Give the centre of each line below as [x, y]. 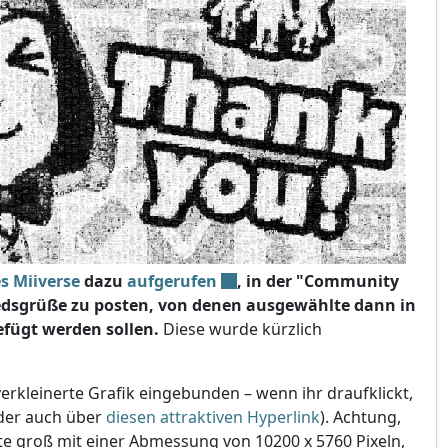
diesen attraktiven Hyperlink [213, 416]
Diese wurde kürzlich [240, 328]
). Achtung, [360, 416]
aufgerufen [172, 280]
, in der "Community [318, 280]
